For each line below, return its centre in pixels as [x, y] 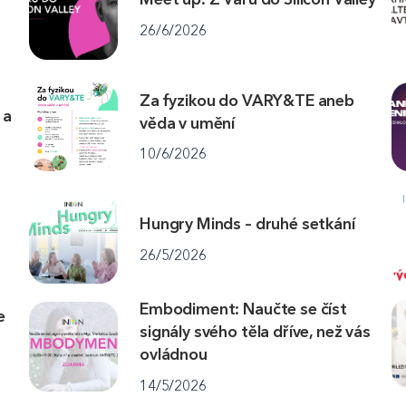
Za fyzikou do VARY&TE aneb [247, 100]
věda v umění [188, 123]
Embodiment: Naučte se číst [243, 309]
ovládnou [174, 354]
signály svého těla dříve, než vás [255, 331]
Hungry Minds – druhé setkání [247, 223]
